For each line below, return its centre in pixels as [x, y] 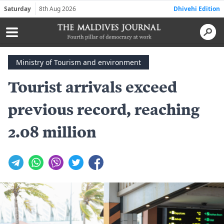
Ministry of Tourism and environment [78, 62]
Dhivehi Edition [197, 9]
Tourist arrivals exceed [92, 86]
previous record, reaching [104, 109]
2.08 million [52, 131]
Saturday [17, 9]
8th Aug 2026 [57, 9]
